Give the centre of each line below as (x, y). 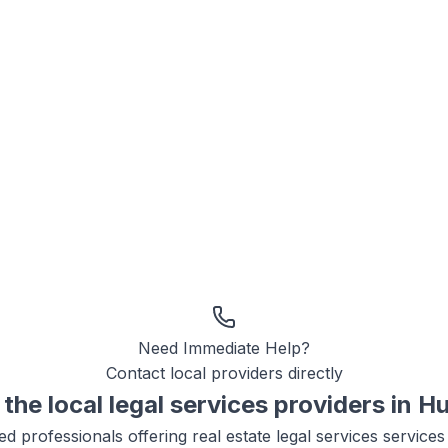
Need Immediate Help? (224, 348)
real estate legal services (285, 436)
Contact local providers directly (224, 373)
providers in (343, 404)
